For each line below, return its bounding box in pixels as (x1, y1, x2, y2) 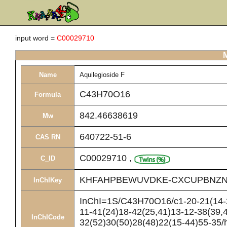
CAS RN (35, 133, 60, 141)
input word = (15, 34, 57, 42)
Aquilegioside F (80, 71, 125, 79)
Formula (34, 91, 61, 98)
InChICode (31, 213, 64, 221)
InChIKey (33, 176, 62, 184)
